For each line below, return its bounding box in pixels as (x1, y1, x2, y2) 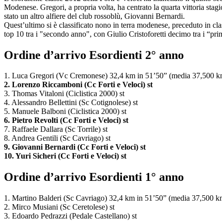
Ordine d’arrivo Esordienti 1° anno (4, 170, 184, 184)
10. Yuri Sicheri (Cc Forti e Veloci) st (4, 152, 126, 161)
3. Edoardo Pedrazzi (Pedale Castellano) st (4, 212, 137, 221)
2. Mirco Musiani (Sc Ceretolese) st (4, 203, 114, 212)
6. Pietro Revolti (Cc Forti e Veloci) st (4, 116, 128, 125)
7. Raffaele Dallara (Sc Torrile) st (4, 125, 108, 134)
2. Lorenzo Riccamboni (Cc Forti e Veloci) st (4, 80, 153, 89)
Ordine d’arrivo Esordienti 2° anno (4, 48, 184, 61)
